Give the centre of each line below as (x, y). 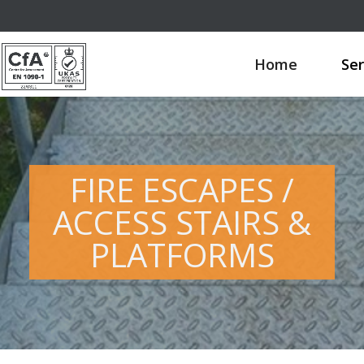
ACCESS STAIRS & (182, 222)
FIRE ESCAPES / (182, 189)
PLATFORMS (182, 254)
